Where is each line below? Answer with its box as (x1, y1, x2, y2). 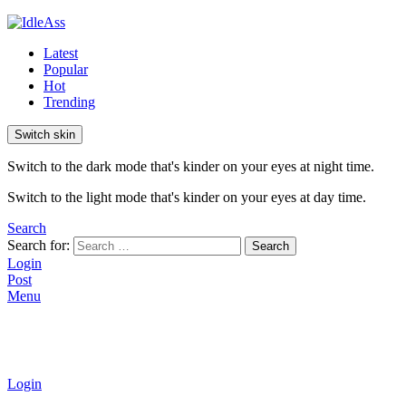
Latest (43, 45, 78, 61)
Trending (43, 94, 95, 110)
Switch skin (14, 128, 75, 141)
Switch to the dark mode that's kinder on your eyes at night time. (7, 159, 374, 174)
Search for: (7, 237, 70, 253)
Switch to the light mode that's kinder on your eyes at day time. (7, 189, 366, 205)
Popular (43, 62, 88, 77)
